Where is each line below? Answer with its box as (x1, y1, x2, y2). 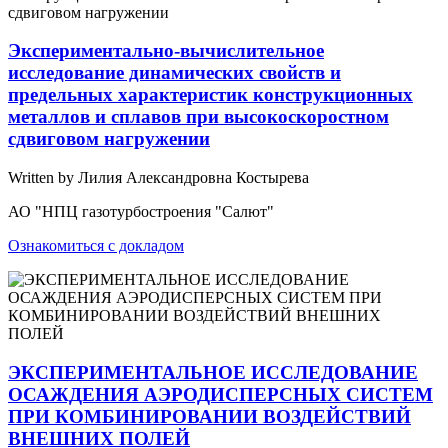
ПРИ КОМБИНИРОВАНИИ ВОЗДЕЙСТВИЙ (8, 405, 411, 427)
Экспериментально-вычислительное (8, 40, 324, 62)
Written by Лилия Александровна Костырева (8, 169, 309, 186)
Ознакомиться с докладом (8, 237, 184, 254)
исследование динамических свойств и (8, 62, 341, 84)
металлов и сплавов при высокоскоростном (8, 106, 389, 128)
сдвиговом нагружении (8, 128, 210, 150)
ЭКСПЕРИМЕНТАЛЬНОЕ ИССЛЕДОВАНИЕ (8, 361, 418, 383)
